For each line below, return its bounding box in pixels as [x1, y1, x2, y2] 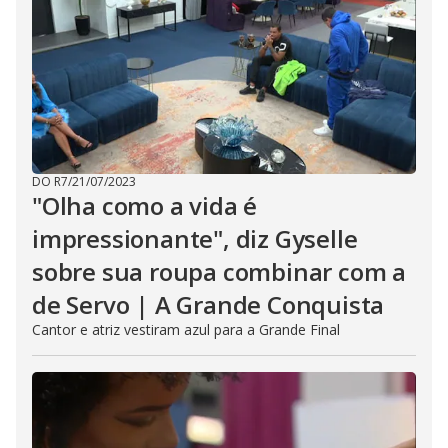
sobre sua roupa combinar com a [32, 255, 406, 288]
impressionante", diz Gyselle [32, 222, 358, 255]
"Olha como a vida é [32, 189, 258, 222]
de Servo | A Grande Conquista [32, 288, 385, 321]
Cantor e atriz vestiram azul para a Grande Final [32, 320, 340, 339]
